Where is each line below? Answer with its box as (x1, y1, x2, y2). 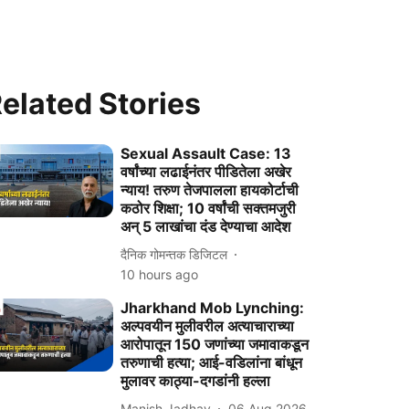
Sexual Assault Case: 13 (121, 144, 292, 163)
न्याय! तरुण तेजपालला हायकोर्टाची (121, 181, 299, 199)
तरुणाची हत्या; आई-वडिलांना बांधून (121, 353, 303, 372)
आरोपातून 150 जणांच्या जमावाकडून (121, 335, 309, 353)
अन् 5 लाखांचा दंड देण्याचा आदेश (121, 217, 291, 236)
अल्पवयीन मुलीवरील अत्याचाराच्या (121, 317, 295, 335)
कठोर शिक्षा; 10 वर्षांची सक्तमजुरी (121, 199, 297, 217)
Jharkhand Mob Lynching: (121, 299, 305, 317)
